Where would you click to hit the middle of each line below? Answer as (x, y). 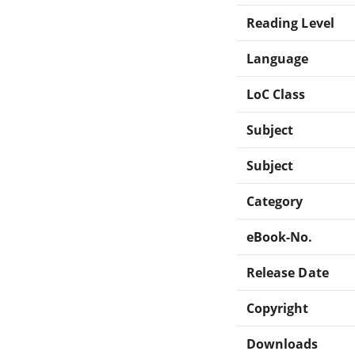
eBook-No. (280, 237)
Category (275, 201)
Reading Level (290, 23)
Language (278, 58)
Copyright (278, 308)
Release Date (288, 272)
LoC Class (276, 94)
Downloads (282, 344)
